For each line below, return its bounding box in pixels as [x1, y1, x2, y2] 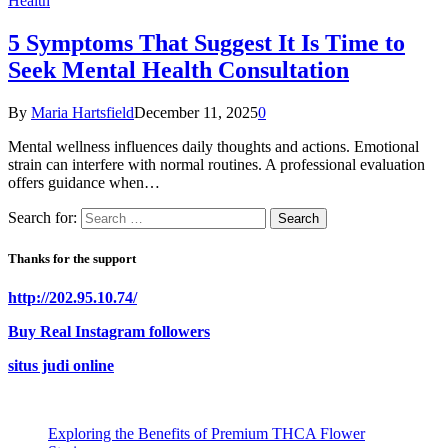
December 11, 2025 [134, 103, 258, 121]
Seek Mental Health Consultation [8, 56, 349, 83]
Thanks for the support [8, 250, 136, 266]
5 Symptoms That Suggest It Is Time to [8, 29, 405, 56]
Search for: [8, 208, 77, 226]
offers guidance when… [8, 173, 160, 191]
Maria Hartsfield [31, 103, 134, 121]
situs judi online [8, 357, 114, 375]
